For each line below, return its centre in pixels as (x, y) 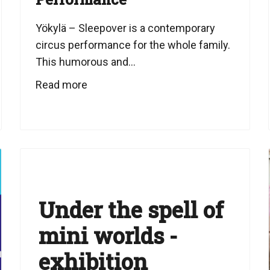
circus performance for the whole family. (133, 45)
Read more (62, 84)
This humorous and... (86, 61)
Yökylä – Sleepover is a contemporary (126, 28)
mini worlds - (108, 235)
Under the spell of (131, 209)
